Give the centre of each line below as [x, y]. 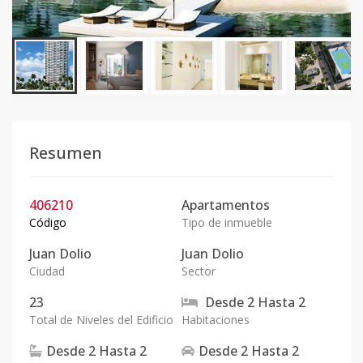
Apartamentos [226, 205]
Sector [199, 271]
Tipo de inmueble [227, 222]
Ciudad [47, 271]
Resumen [66, 153]
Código [48, 222]
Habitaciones [216, 320]
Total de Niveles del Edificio [101, 320]
